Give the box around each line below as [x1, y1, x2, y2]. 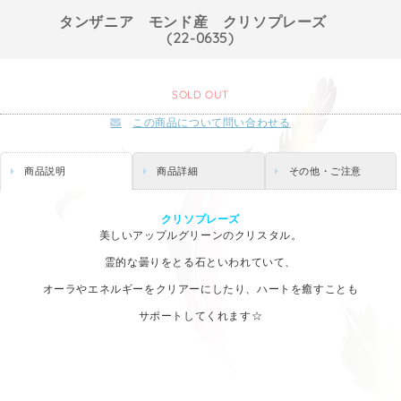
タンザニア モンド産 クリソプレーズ [59, 12, 342, 30]
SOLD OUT [172, 88, 229, 102]
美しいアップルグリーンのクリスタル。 [98, 227, 303, 242]
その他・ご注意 [288, 165, 363, 178]
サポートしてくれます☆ [138, 308, 263, 322]
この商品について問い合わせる [132, 115, 291, 130]
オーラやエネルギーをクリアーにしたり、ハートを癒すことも [42, 281, 359, 295]
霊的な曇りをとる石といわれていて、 [104, 254, 297, 269]
